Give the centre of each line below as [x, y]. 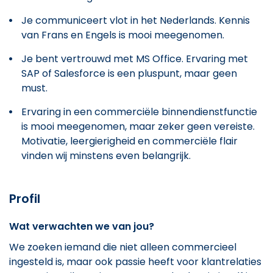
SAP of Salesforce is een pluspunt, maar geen [129, 73]
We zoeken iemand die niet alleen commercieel [123, 247]
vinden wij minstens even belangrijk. [106, 155]
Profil [25, 198]
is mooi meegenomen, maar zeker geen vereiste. [138, 126]
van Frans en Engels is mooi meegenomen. [123, 35]
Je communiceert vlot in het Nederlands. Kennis [136, 20]
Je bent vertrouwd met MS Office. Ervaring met [135, 58]
